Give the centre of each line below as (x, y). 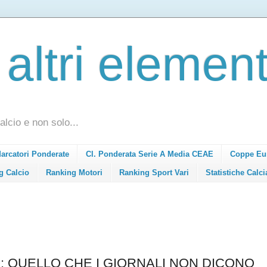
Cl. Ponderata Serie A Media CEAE (150, 154)
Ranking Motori (74, 172)
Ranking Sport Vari (154, 172)
